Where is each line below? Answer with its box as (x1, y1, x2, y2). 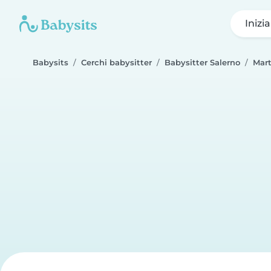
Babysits (33, 58, 68, 67)
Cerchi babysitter (81, 58, 152, 67)
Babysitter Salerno (165, 58, 240, 67)
